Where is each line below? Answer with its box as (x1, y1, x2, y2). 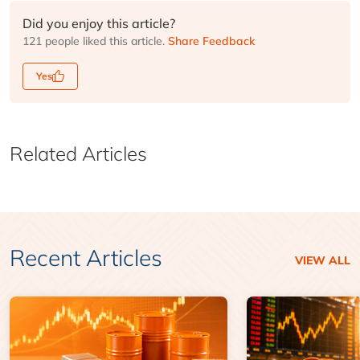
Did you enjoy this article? (22, 14, 175, 31)
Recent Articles (10, 243, 162, 272)
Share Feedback (168, 33, 255, 48)
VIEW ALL (295, 252, 350, 268)
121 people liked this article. (22, 33, 168, 48)
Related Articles (10, 141, 147, 166)
